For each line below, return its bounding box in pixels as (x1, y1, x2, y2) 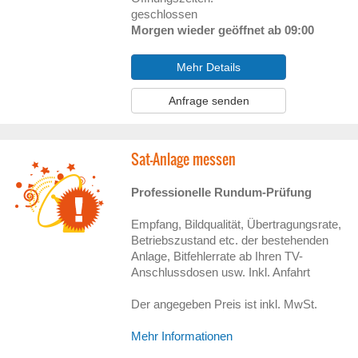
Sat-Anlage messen (131, 149, 237, 170)
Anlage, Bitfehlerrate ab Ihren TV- (131, 249, 304, 263)
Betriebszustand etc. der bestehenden (131, 233, 329, 247)
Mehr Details (177, 61, 241, 74)
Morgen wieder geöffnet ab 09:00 (131, 23, 315, 37)
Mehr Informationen (131, 329, 233, 343)
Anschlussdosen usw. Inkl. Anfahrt (131, 265, 311, 279)
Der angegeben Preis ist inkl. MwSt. (131, 297, 318, 311)
